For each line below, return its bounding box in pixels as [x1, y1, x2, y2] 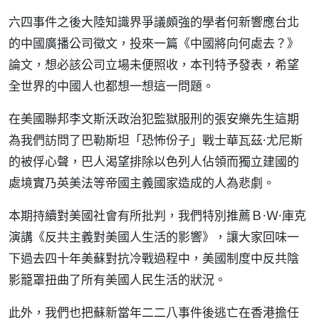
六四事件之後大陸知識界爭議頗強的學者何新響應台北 [9, 14, 299, 30]
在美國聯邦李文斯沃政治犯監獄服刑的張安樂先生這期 [9, 110, 299, 127]
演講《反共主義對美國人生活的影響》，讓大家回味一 [9, 229, 299, 245]
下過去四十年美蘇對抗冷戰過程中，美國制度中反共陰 [9, 250, 299, 266]
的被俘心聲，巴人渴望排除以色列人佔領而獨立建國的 [9, 153, 299, 169]
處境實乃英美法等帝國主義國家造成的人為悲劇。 [9, 174, 275, 191]
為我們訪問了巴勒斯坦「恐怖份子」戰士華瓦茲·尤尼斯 [9, 132, 303, 148]
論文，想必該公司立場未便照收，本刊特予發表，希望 [9, 56, 299, 73]
